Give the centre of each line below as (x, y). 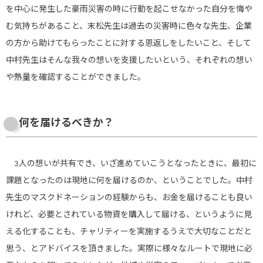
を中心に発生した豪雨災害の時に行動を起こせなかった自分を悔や (129, 9)
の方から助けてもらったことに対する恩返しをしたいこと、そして (129, 43)
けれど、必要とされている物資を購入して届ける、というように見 (129, 214)
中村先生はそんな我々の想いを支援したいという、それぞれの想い (129, 60)
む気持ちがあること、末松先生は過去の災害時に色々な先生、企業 (129, 26)
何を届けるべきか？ (66, 122)
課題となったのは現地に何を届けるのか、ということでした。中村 (129, 180)
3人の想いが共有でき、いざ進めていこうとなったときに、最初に (131, 163)
